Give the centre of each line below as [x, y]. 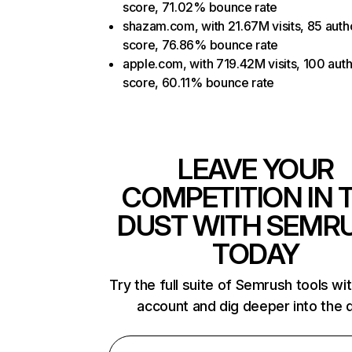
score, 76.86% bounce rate [200, 45]
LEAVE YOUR [256, 169]
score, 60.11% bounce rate [198, 82]
